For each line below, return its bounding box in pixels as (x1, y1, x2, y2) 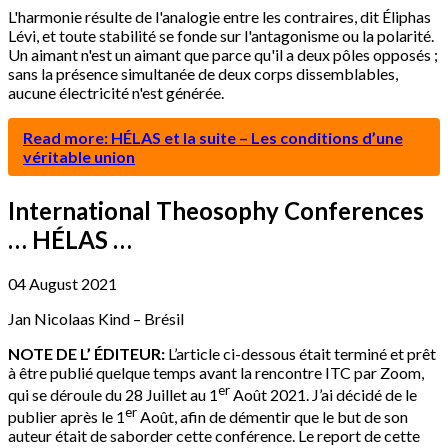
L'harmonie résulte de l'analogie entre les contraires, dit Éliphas (8, 6, 431, 26)
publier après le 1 (8, 407, 125, 427)
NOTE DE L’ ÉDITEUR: (8, 343, 165, 363)
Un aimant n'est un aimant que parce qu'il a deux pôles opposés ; (8, 44, 438, 64)
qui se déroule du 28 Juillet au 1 (8, 384, 218, 404)
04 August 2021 (8, 273, 117, 293)
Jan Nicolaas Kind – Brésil (8, 308, 184, 328)
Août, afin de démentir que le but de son (137, 407, 408, 427)
